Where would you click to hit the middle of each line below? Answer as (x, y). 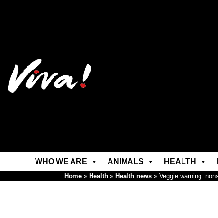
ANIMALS (125, 161)
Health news (134, 176)
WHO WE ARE (61, 161)
